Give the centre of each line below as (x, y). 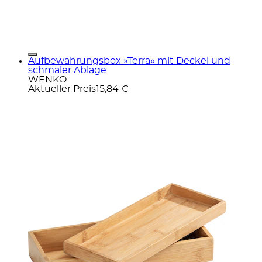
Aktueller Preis (62, 89)
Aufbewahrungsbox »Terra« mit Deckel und (129, 61)
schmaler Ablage (67, 70)
